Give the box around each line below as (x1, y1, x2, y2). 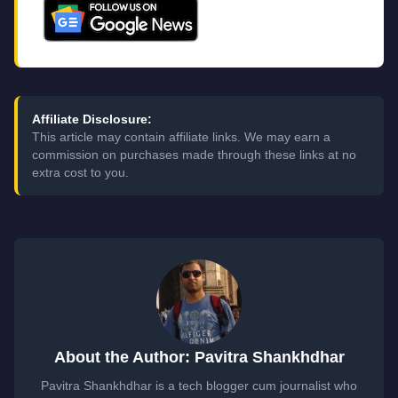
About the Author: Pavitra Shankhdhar (53, 348, 345, 366)
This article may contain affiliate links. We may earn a (32, 130, 330, 144)
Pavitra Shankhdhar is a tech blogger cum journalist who (41, 378, 357, 393)
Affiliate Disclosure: (32, 112, 152, 126)
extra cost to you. (32, 165, 129, 179)
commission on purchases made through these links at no (32, 147, 356, 162)
